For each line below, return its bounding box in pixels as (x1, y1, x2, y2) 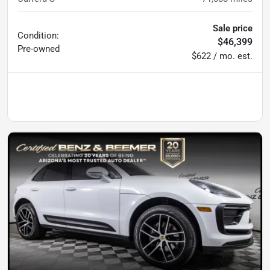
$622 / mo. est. (192, 51, 253, 62)
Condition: (17, 30, 59, 42)
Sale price (213, 23, 253, 34)
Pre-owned (17, 43, 60, 55)
